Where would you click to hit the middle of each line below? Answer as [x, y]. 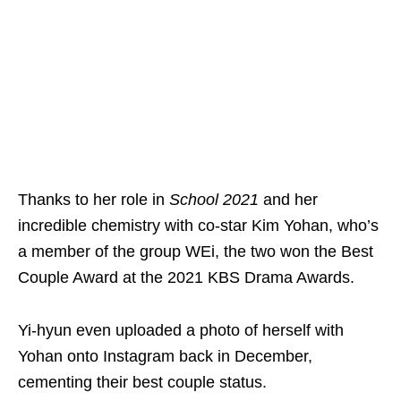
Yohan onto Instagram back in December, [165, 357]
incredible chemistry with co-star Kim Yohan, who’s [198, 226]
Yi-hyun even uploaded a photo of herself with [181, 331]
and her [290, 200]
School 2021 [216, 200]
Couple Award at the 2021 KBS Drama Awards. [186, 278]
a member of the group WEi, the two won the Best [196, 252]
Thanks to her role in [94, 200]
